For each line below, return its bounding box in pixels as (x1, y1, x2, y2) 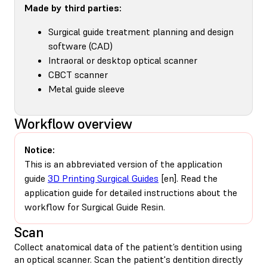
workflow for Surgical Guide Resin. (24, 200, 165, 213)
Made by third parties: (24, 1, 122, 14)
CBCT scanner (48, 68, 108, 80)
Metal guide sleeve (48, 82, 125, 95)
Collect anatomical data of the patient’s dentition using (14, 240, 242, 253)
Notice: (24, 143, 55, 156)
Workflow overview (14, 114, 132, 133)
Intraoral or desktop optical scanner (48, 54, 197, 66)
